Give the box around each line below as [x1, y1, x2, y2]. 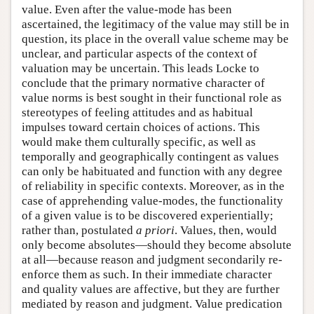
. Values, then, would [175, 224, 277, 238]
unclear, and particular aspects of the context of [22, 47, 257, 61]
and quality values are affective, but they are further [22, 282, 280, 296]
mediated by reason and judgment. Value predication [22, 297, 282, 311]
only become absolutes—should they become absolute [22, 238, 292, 252]
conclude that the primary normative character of [22, 76, 265, 90]
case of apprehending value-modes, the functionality [22, 194, 283, 208]
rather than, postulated [22, 224, 136, 238]
